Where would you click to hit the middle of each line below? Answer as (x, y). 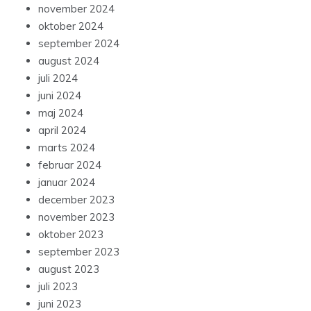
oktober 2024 (71, 26)
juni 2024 (60, 96)
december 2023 (76, 200)
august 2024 (69, 61)
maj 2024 (61, 113)
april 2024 (62, 131)
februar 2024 (70, 165)
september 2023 (79, 252)
